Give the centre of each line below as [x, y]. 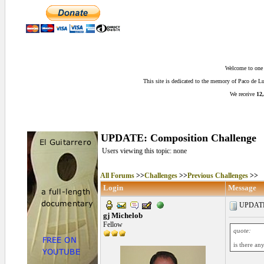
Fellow [113, 225]
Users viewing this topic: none [144, 151]
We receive [243, 94]
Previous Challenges [217, 176]
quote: [242, 230]
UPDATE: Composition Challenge [178, 138]
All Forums [117, 176]
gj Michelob [123, 215]
